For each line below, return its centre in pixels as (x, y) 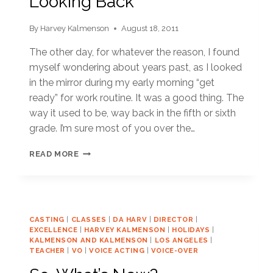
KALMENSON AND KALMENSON (89, 240)
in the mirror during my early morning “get (122, 82)
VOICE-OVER (175, 250)
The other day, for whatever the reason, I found (134, 52)
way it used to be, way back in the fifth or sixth (133, 113)
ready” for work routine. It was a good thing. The (136, 97)
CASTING (47, 219)
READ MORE (54, 154)
